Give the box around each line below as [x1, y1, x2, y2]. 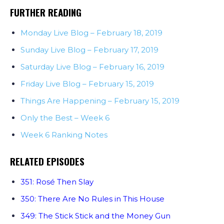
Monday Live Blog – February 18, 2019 [20, 28, 162, 38]
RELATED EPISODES [10, 154, 84, 168]
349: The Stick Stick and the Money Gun [20, 211, 170, 221]
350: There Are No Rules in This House [20, 194, 164, 204]
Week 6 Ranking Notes [20, 130, 107, 140]
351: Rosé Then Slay [20, 177, 93, 187]
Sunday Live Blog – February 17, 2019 [20, 45, 158, 55]
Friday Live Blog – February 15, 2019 [20, 79, 154, 89]
